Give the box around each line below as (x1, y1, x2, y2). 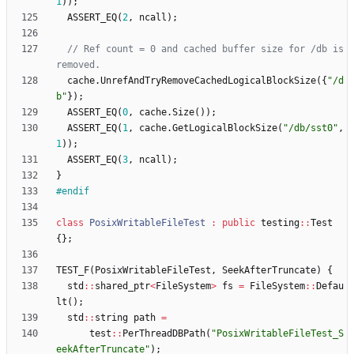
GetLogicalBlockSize (172, 122, 277, 134)
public (222, 217, 255, 229)
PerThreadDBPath (122, 328, 205, 340)
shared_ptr (95, 281, 150, 292)
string (95, 312, 128, 324)
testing (261, 217, 299, 229)
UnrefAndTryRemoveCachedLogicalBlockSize (100, 75, 316, 87)
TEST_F (56, 265, 89, 277)
